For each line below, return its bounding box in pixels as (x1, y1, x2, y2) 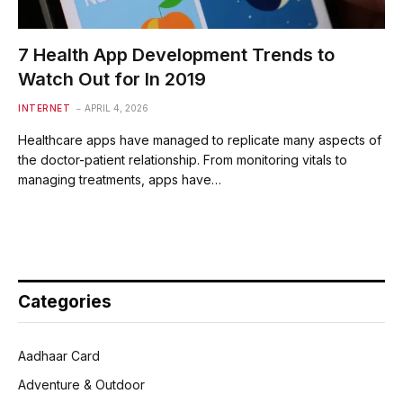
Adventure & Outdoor (18, 376, 145, 392)
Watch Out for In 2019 (18, 67, 206, 90)
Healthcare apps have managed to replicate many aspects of (18, 131, 381, 148)
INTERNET (18, 102, 70, 113)
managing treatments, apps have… (18, 171, 221, 187)
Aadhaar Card (18, 347, 100, 363)
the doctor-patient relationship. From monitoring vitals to (18, 151, 347, 167)
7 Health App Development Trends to (18, 43, 335, 66)
